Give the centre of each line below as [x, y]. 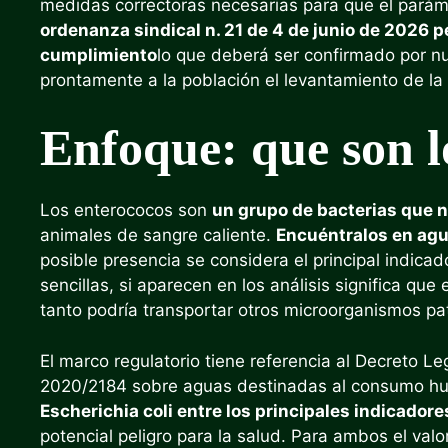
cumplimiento [98, 54]
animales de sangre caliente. [158, 235]
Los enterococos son [126, 210]
